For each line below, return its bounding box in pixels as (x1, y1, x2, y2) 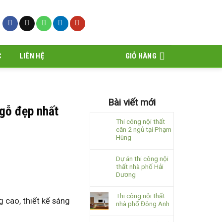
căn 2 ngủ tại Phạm (116, 125, 171, 133)
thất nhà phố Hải (116, 163, 164, 170)
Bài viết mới (108, 97, 156, 108)
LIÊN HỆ (19, 52, 44, 60)
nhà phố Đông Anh (116, 200, 169, 208)
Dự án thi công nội (116, 155, 168, 163)
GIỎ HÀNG (125, 52, 157, 60)
